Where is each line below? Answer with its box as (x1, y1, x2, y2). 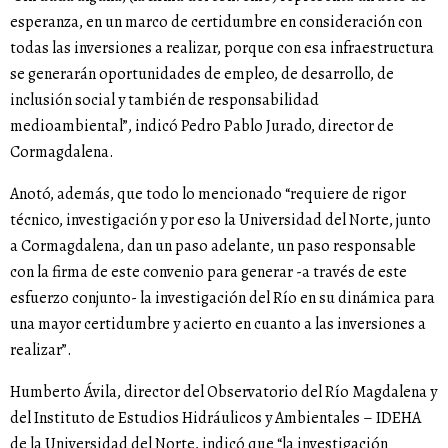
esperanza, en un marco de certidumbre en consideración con (10, 11, 422, 34)
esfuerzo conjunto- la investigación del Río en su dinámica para (10, 287, 435, 310)
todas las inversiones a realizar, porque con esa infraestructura (10, 37, 434, 60)
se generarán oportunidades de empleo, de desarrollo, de (10, 63, 394, 86)
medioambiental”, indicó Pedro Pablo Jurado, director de (10, 115, 394, 138)
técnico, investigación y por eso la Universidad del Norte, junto (10, 209, 431, 232)
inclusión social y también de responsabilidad (10, 89, 319, 112)
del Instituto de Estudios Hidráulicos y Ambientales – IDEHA (10, 407, 421, 430)
